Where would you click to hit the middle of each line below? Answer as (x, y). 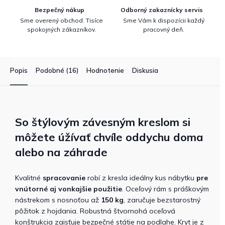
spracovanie (64, 178)
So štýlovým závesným (77, 122)
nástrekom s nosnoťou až (58, 200)
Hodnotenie (105, 70)
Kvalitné (29, 178)
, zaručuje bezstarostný (162, 200)
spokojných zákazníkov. (61, 29)
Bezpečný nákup (59, 10)
